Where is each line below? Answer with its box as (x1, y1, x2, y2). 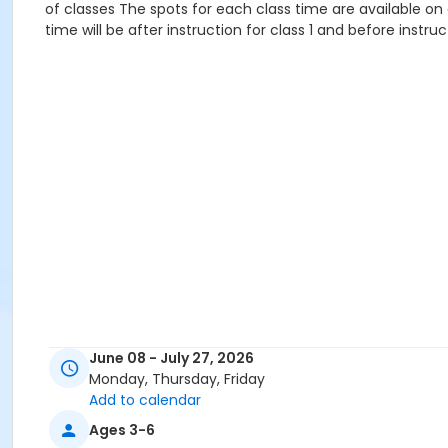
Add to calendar (89, 390, 201, 411)
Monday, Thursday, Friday (89, 369, 265, 390)
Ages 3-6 (89, 419, 155, 440)
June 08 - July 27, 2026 (89, 348, 254, 369)
